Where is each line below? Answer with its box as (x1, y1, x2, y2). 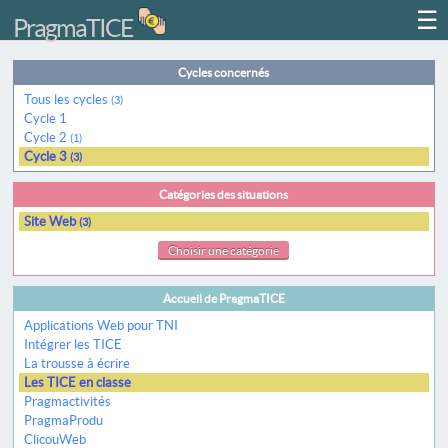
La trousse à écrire (24, 356, 131, 371)
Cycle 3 (24, 149, 71, 164)
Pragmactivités (24, 394, 112, 409)
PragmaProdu (24, 413, 104, 428)
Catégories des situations (159, 188, 289, 201)
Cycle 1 (24, 111, 71, 126)
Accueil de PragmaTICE (162, 292, 285, 305)
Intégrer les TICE (24, 337, 123, 352)
